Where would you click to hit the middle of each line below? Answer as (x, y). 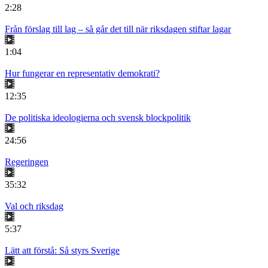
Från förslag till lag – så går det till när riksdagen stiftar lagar (118, 29)
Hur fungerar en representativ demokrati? (82, 74)
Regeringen (27, 162)
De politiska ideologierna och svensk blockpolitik (98, 118)
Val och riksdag (34, 206)
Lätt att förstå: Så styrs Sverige (62, 251)
